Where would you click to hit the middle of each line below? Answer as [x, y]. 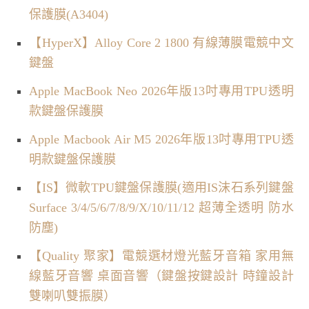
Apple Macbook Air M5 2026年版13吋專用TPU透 [161, 139]
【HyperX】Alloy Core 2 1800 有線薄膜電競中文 [161, 42]
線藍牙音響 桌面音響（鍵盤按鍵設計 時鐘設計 [161, 276]
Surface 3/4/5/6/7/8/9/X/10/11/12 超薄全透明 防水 [161, 207]
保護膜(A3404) [69, 14]
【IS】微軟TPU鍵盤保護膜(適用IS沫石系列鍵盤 [161, 187]
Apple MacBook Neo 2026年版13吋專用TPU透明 [161, 91]
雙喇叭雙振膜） [73, 296]
